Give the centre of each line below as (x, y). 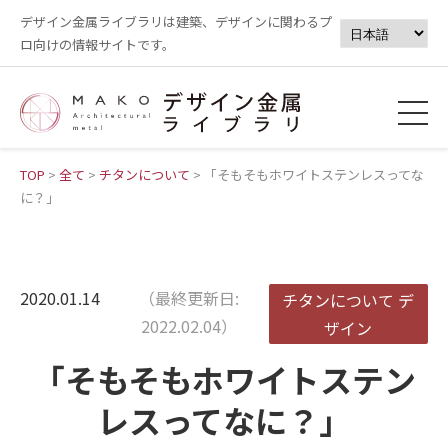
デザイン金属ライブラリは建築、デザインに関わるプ (176, 21)
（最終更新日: (189, 298)
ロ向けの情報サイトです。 (97, 44)
